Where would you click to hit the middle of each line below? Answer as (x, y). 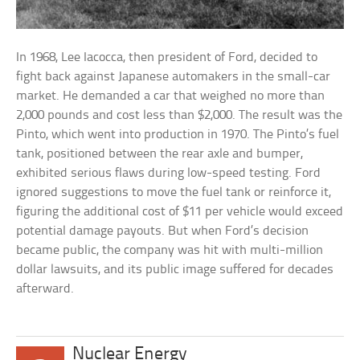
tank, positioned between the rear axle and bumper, (160, 153)
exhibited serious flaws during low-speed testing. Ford (169, 173)
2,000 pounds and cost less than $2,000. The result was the (180, 115)
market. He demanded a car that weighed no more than (171, 96)
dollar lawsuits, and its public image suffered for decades (175, 269)
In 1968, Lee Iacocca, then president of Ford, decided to (167, 57)
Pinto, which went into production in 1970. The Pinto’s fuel (178, 134)
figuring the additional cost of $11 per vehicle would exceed (180, 211)
